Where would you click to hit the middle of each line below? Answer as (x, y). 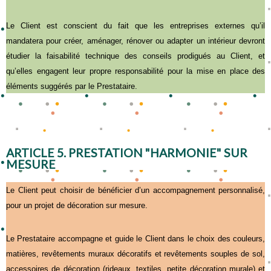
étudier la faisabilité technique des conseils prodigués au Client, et (135, 56)
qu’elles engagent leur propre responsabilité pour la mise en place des (135, 71)
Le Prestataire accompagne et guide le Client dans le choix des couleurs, (135, 238)
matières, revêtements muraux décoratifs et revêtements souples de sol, (135, 253)
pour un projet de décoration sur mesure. (77, 205)
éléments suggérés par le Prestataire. (72, 86)
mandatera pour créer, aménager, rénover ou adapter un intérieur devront (135, 41)
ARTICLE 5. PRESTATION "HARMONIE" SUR (127, 152)
